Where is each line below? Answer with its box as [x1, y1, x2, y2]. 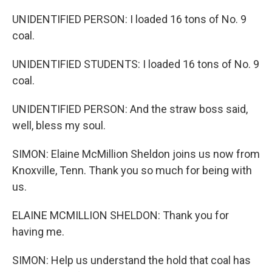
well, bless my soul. [12, 119, 106, 132]
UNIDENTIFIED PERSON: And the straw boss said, [12, 103, 248, 115]
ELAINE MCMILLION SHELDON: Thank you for [12, 209, 229, 222]
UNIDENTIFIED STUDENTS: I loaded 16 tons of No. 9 [12, 58, 259, 70]
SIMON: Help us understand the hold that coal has [12, 254, 251, 267]
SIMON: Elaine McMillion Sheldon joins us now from [12, 148, 260, 160]
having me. [12, 225, 64, 238]
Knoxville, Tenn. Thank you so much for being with [12, 164, 252, 177]
